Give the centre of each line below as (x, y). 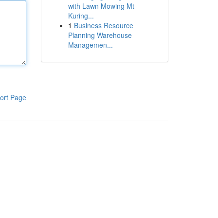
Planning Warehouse (100, 35)
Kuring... (81, 16)
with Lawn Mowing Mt (101, 6)
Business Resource (103, 25)
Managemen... (90, 45)
